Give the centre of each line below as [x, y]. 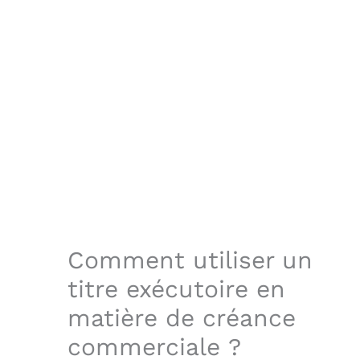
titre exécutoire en [176, 288]
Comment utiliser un [190, 260]
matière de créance [182, 317]
